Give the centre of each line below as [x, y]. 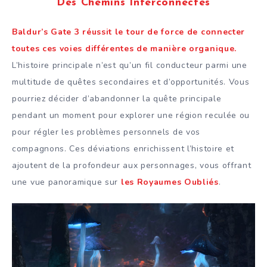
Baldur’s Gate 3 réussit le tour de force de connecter [129, 32]
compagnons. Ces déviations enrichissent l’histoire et [123, 149]
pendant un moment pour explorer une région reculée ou [131, 116]
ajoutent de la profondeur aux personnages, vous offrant [132, 166]
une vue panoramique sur [66, 182]
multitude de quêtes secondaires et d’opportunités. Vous [131, 82]
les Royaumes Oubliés [170, 182]
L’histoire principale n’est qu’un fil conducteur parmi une [130, 66]
